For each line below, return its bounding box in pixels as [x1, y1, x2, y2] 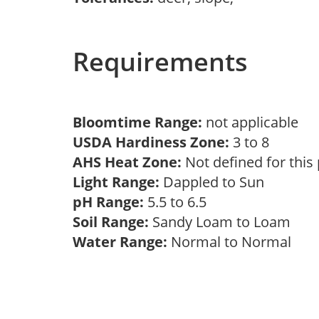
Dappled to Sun [159, 172, 271, 192]
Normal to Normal [167, 232, 298, 251]
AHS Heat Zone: [73, 152, 182, 172]
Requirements [73, 44, 248, 79]
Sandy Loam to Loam [149, 212, 298, 231]
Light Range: [73, 172, 159, 192]
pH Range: [73, 192, 144, 211]
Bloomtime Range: [73, 113, 206, 132]
